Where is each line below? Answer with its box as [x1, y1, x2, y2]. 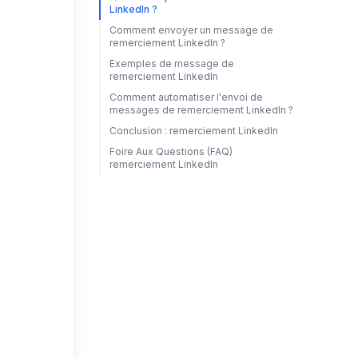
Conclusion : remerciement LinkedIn [109, 125, 278, 137]
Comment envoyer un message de [109, 24, 273, 36]
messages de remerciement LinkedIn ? [109, 104, 293, 116]
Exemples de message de [109, 58, 234, 70]
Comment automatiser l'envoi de [109, 91, 263, 103]
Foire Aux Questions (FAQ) [109, 145, 233, 157]
